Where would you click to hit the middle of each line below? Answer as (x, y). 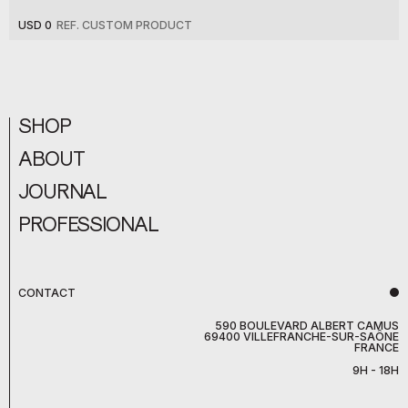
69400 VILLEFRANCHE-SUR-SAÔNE (301, 337)
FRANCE (377, 348)
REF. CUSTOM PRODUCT (124, 25)
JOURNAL (63, 189)
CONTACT (47, 292)
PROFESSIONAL (88, 222)
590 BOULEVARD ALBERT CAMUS (307, 326)
